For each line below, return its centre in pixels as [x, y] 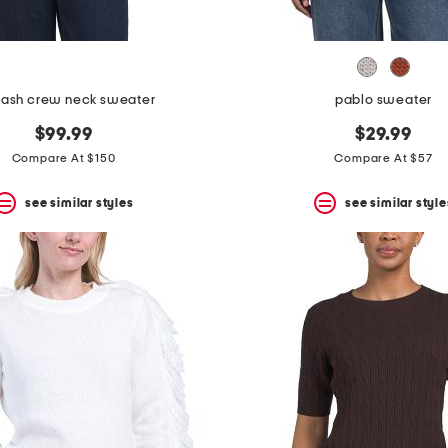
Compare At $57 [383, 158]
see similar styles [79, 202]
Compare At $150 [63, 158]
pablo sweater [383, 100]
